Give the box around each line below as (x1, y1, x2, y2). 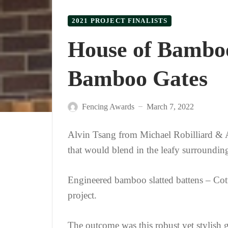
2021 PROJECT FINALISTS (72, 17, 168, 24)
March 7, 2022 (147, 102, 194, 111)
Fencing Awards (82, 102, 134, 111)
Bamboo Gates (68, 66, 208, 91)
